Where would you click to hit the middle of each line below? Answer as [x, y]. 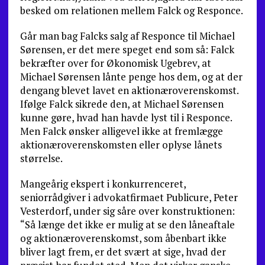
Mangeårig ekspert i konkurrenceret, [103, 184]
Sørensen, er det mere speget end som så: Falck [127, 49]
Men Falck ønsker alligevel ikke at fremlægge [121, 131]
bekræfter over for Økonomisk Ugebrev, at [115, 63]
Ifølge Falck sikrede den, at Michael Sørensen [122, 104]
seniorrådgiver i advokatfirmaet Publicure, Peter [129, 197]
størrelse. [41, 158]
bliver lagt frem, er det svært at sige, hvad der [123, 252]
